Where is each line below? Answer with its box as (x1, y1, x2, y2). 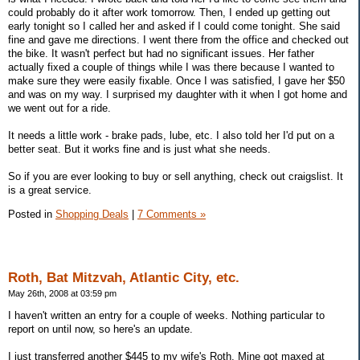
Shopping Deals (55, 208, 129, 220)
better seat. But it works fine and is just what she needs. (8, 143, 271, 156)
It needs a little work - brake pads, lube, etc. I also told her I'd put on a (8, 129, 334, 142)
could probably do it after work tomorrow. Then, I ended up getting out (8, 6, 330, 19)
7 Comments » (137, 208, 206, 220)
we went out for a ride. (8, 102, 111, 115)
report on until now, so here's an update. (8, 322, 193, 335)
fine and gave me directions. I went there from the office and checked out (8, 34, 349, 47)
